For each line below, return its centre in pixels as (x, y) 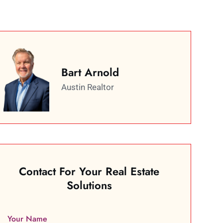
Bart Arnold (90, 72)
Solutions (89, 185)
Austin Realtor (87, 87)
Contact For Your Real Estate (89, 171)
